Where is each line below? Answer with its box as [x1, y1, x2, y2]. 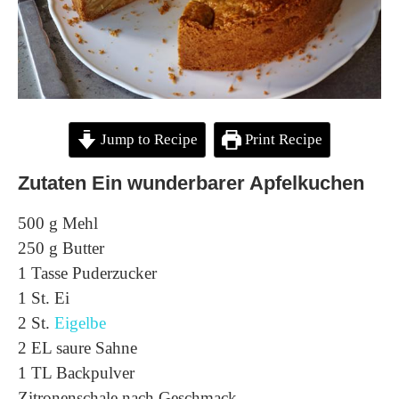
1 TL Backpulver [18, 363, 134, 382]
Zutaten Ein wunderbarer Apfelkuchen [18, 172, 364, 194]
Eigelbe [54, 313, 106, 332]
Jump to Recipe [96, 131, 198, 148]
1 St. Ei [18, 289, 69, 307]
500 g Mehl [18, 214, 98, 232]
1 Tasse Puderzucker [18, 264, 157, 282]
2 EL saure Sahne [18, 338, 137, 357]
